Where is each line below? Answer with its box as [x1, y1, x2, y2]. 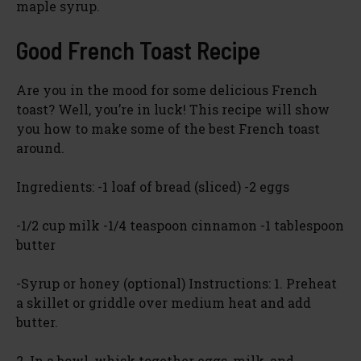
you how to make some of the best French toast [16, 119, 320, 137]
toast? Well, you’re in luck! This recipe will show [16, 100, 330, 118]
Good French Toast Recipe [16, 35, 260, 64]
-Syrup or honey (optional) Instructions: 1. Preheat [16, 274, 337, 292]
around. [16, 139, 64, 156]
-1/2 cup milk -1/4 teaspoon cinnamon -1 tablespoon [16, 216, 344, 234]
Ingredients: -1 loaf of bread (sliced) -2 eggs [16, 177, 289, 195]
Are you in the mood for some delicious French [16, 81, 317, 98]
